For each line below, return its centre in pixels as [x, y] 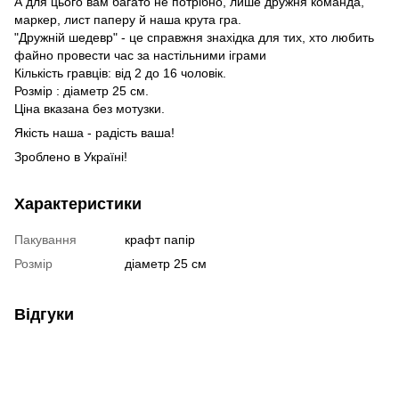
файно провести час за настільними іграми [140, 55]
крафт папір [160, 239]
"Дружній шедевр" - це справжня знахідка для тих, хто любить [194, 37]
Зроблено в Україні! [71, 156]
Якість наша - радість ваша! [94, 132]
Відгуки [44, 314]
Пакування [45, 239]
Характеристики [78, 204]
